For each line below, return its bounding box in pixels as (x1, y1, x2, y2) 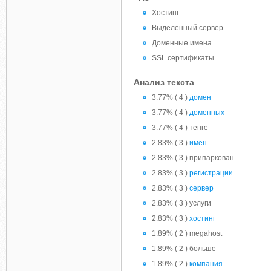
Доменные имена (152, 39, 212, 47)
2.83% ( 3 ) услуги (152, 199, 211, 207)
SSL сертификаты (152, 54, 214, 62)
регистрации (189, 169, 233, 177)
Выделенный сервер (152, 24, 223, 32)
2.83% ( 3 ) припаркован (152, 154, 234, 162)
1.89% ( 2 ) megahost (152, 229, 222, 238)
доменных (189, 108, 224, 117)
